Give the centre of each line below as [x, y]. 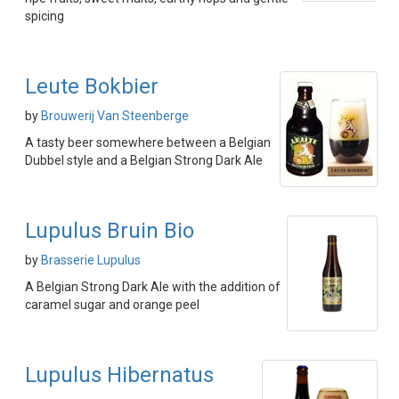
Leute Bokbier [92, 86]
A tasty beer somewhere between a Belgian [148, 142]
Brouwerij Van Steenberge [115, 116]
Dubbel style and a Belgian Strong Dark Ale [144, 160]
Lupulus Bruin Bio [110, 231]
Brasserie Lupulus [91, 260]
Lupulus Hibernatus [119, 375]
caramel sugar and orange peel [112, 305]
